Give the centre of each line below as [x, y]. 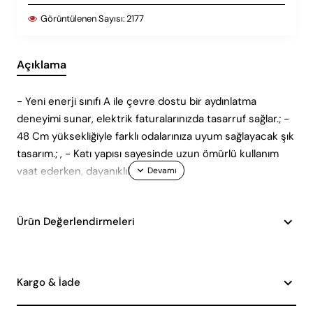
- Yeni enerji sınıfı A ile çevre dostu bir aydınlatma [137, 102]
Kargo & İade [49, 283]
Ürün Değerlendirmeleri [76, 222]
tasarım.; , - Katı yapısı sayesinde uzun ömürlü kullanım [148, 154]
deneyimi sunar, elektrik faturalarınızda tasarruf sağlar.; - [153, 119]
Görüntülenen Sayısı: [83, 19]
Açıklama [42, 65]
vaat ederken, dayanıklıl [73, 172]
